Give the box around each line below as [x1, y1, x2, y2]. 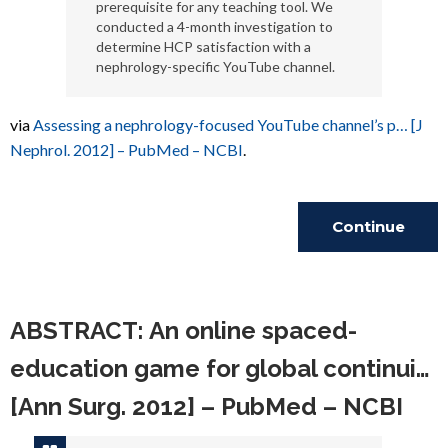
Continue [331, 217, 405, 236]
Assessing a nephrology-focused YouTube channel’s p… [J [33, 115, 423, 134]
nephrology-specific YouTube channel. [95, 58, 335, 75]
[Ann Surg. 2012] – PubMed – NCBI [10, 392, 403, 421]
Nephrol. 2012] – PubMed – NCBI [10, 140, 243, 159]
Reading [334, 267, 402, 286]
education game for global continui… [10, 354, 430, 383]
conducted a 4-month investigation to [95, 18, 333, 35]
